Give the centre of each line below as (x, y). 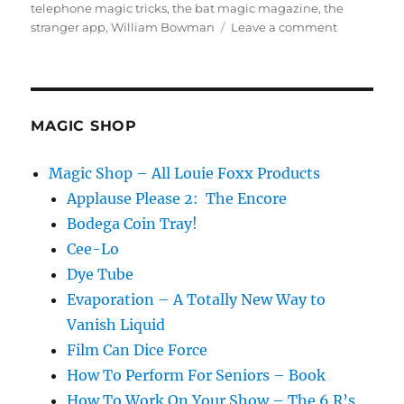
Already (359, 83)
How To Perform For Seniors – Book (197, 375)
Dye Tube (101, 274)
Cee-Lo (93, 248)
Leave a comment (285, 27)
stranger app (69, 27)
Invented (363, 120)
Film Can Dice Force (138, 349)
